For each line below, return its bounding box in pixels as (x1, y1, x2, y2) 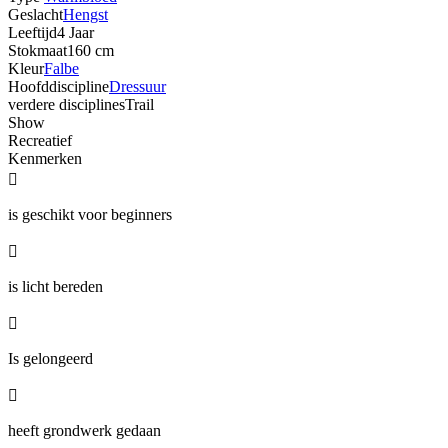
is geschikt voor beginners (8, 205, 172, 223)
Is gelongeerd (8, 349, 93, 367)
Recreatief (8, 131, 72, 149)
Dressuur (109, 77, 166, 95)
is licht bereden (8, 277, 103, 295)
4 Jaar (57, 23, 94, 41)
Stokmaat (8, 41, 67, 59)
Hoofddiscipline (8, 77, 109, 95)
